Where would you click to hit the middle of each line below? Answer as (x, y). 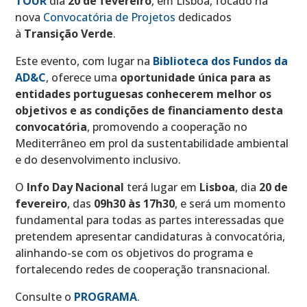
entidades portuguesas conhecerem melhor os (144, 94)
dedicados (204, 17)
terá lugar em (162, 187)
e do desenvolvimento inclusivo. (98, 159)
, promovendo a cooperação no (168, 126)
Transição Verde (69, 33)
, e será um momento (231, 203)
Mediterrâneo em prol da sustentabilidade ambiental (152, 143)
